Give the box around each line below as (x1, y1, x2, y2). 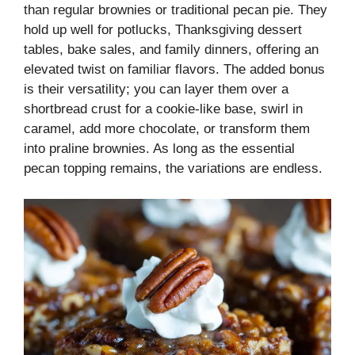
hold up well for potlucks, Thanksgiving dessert (24, 22, 302, 38)
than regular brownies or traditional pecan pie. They (24, 2, 327, 18)
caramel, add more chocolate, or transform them (24, 121, 310, 137)
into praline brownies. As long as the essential (24, 141, 295, 157)
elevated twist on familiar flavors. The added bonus (24, 62, 325, 78)
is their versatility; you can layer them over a (24, 82, 288, 97)
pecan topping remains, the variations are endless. (24, 161, 323, 177)
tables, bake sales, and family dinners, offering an (24, 42, 319, 58)
